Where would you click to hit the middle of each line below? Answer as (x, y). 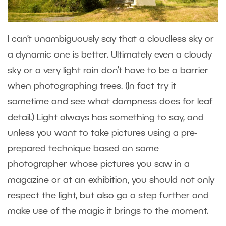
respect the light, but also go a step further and (108, 195)
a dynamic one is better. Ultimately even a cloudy (110, 55)
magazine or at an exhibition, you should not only (111, 180)
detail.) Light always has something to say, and (106, 117)
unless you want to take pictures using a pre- (102, 133)
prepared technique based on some (83, 149)
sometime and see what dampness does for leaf (110, 102)
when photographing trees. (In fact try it (92, 86)
